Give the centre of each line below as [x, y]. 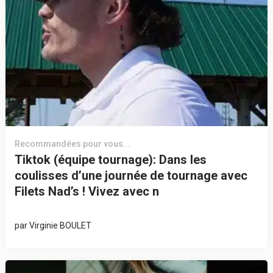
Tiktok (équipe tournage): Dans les [110, 160]
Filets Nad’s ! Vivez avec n [87, 192]
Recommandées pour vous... [72, 144]
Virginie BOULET [60, 225]
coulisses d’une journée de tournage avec [131, 176]
